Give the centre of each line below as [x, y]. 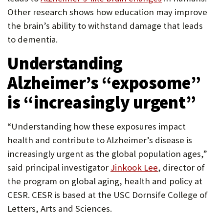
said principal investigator [59, 167]
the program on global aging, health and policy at [105, 181]
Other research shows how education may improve [107, 12]
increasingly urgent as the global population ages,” [107, 154]
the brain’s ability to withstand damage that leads [105, 26]
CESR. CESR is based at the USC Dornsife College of [108, 195]
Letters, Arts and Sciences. [60, 208]
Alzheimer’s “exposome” [104, 83]
